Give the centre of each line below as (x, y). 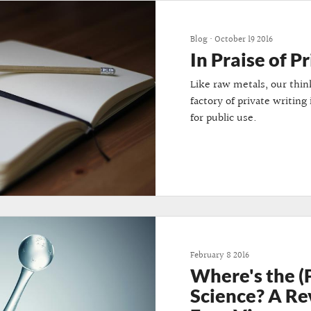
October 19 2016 (244, 39)
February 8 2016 (220, 256)
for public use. (224, 118)
